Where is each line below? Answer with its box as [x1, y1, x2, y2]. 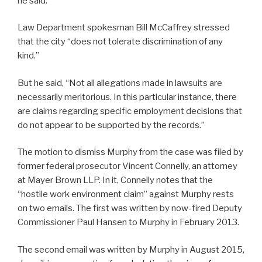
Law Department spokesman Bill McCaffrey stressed [18, 22, 230, 33]
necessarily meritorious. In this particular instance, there [18, 91, 237, 102]
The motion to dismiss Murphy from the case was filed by [18, 147, 243, 158]
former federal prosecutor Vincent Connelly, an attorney [18, 161, 237, 172]
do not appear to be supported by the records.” [18, 119, 205, 130]
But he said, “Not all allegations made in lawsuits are [18, 77, 222, 88]
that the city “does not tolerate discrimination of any [18, 36, 223, 47]
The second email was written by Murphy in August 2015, [18, 244, 244, 255]
